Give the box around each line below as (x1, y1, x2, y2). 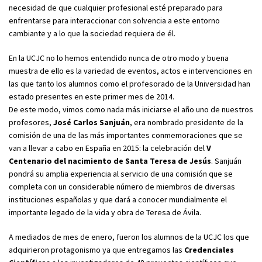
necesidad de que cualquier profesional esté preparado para (9, 2, 223, 13)
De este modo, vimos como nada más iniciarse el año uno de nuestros (9, 104, 253, 115)
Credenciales (184, 244, 234, 255)
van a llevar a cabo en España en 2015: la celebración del (9, 142, 206, 153)
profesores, (9, 116, 53, 127)
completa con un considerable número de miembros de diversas (9, 181, 235, 192)
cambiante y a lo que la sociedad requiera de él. (9, 27, 175, 39)
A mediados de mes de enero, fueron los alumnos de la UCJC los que (9, 231, 249, 242)
